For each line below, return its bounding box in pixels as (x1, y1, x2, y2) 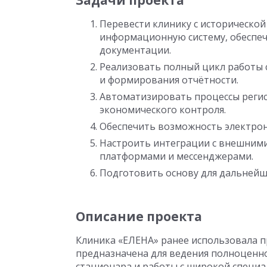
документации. (100, 44, 171, 57)
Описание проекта (76, 208, 202, 225)
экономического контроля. (100, 103, 226, 116)
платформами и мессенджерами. (100, 150, 253, 163)
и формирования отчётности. (100, 73, 238, 86)
